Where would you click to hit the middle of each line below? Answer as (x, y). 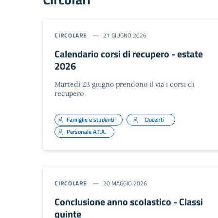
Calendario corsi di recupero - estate (129, 54)
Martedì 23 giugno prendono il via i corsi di (124, 84)
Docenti (154, 119)
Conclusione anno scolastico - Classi (129, 201)
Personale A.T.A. (86, 131)
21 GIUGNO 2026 (125, 35)
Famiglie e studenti (91, 119)
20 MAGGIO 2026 (125, 183)
